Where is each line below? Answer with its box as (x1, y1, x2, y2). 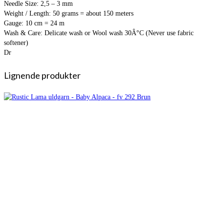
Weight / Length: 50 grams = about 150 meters (4, 9, 133, 17)
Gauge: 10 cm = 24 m (4, 19, 65, 27)
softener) (4, 39, 28, 46)
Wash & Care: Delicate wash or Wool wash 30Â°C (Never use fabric (4, 29, 194, 37)
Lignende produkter (4, 69, 81, 81)
